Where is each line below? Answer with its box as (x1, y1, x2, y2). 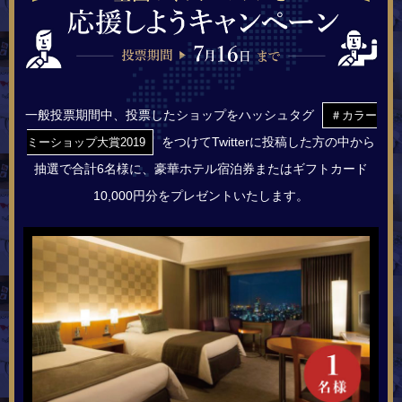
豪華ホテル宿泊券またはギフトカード (154, 162, 368, 177)
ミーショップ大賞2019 (27, 135, 145, 150)
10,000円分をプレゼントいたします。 (93, 188, 309, 204)
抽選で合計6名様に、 (34, 162, 154, 177)
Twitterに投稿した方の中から (212, 135, 375, 150)
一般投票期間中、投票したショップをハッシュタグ (25, 108, 318, 123)
